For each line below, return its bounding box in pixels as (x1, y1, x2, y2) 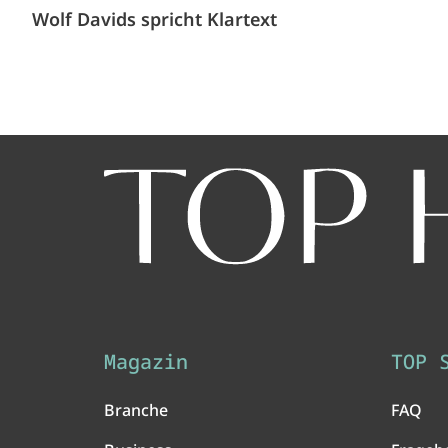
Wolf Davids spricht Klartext (32, 7, 277, 31)
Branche (104, 399, 168, 422)
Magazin (104, 348, 188, 376)
